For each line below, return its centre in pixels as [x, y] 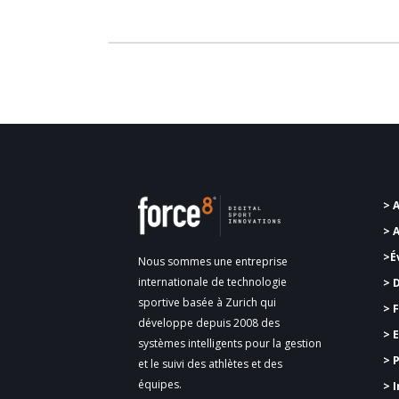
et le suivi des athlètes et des [210, 363]
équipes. [160, 384]
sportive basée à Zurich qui [207, 302]
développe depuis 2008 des [209, 322]
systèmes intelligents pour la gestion [230, 343]
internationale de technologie [212, 281]
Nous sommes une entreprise [213, 261]
